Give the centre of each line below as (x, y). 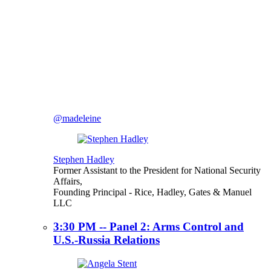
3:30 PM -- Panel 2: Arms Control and (149, 226)
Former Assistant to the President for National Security (157, 171)
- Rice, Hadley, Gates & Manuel (190, 192)
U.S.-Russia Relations (106, 240)
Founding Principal (91, 192)
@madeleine (77, 119)
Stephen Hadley (84, 160)
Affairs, (68, 181)
